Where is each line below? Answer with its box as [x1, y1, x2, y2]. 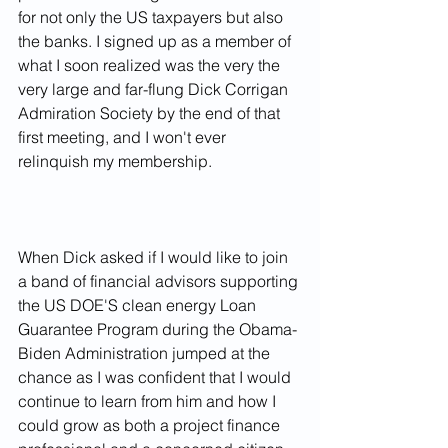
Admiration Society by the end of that [18, 103, 284, 124]
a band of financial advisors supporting [18, 271, 302, 292]
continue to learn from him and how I [18, 391, 280, 412]
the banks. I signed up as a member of [18, 31, 295, 52]
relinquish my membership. [18, 151, 212, 172]
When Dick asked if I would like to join [18, 247, 292, 268]
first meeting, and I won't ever [18, 127, 230, 148]
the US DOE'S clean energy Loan [18, 295, 260, 316]
